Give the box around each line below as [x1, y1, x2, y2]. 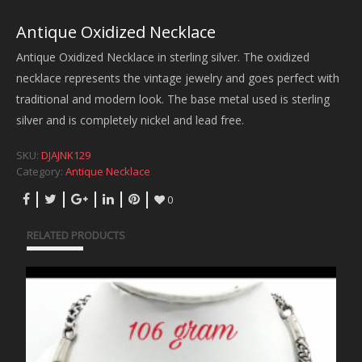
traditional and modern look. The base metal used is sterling [16, 90, 330, 107]
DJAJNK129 [41, 147, 90, 162]
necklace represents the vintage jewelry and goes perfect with [16, 69, 339, 86]
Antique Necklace [65, 163, 150, 179]
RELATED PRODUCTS [27, 227, 125, 242]
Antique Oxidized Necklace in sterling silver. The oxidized [16, 48, 309, 65]
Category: [16, 163, 65, 179]
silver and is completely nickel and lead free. [16, 112, 244, 128]
